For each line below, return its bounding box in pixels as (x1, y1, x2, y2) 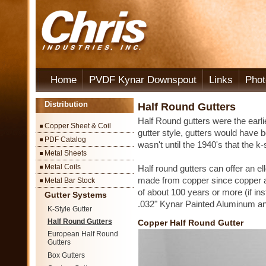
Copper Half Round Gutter (138, 218, 243, 227)
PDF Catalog (45, 135, 86, 144)
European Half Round (47, 230, 118, 238)
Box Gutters (47, 251, 85, 259)
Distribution (45, 100, 88, 109)
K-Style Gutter (47, 205, 92, 213)
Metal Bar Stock (45, 176, 95, 185)
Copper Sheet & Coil (45, 122, 111, 130)
